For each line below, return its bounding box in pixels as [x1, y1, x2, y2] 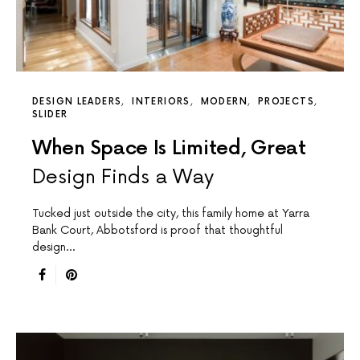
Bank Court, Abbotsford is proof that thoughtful [32, 223, 283, 237]
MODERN [200, 96, 247, 107]
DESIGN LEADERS [32, 96, 122, 107]
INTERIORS [132, 96, 190, 107]
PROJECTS [257, 96, 314, 107]
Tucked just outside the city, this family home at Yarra [32, 206, 309, 220]
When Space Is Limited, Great [32, 136, 306, 160]
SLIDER [32, 108, 68, 120]
